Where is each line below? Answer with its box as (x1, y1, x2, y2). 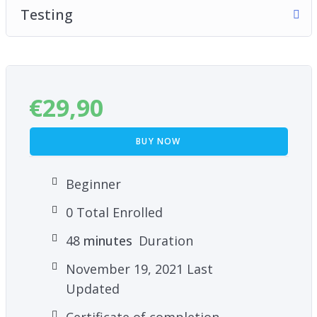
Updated (65, 279, 120, 297)
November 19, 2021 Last (65, 260, 213, 277)
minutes (79, 231, 132, 249)
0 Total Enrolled (65, 203, 163, 221)
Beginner (65, 175, 121, 192)
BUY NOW (136, 134, 181, 147)
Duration (134, 231, 193, 249)
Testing (20, 4, 73, 24)
